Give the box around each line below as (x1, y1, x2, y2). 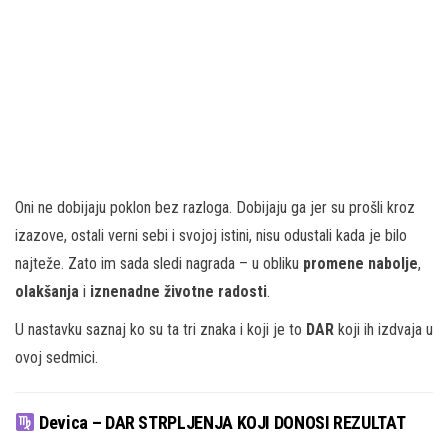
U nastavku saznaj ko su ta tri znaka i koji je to (15, 319, 306, 339)
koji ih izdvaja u (334, 319, 433, 339)
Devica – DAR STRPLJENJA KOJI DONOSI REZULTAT (35, 412, 406, 434)
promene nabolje (303, 253, 418, 273)
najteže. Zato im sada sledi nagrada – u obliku (15, 253, 303, 273)
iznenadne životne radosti (90, 281, 267, 301)
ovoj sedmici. (15, 347, 98, 367)
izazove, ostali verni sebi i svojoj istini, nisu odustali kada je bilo (15, 225, 407, 245)
